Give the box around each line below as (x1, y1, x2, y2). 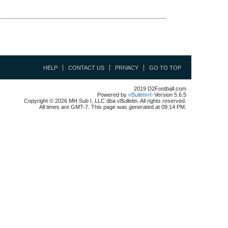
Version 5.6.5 (153, 92, 186, 98)
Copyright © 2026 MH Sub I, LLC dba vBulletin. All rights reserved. (24, 98, 186, 104)
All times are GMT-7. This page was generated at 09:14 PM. (39, 104, 186, 110)
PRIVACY (115, 65, 138, 71)
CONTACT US (68, 65, 104, 71)
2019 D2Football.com (134, 85, 186, 92)
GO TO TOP (149, 65, 181, 71)
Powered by (97, 92, 128, 98)
